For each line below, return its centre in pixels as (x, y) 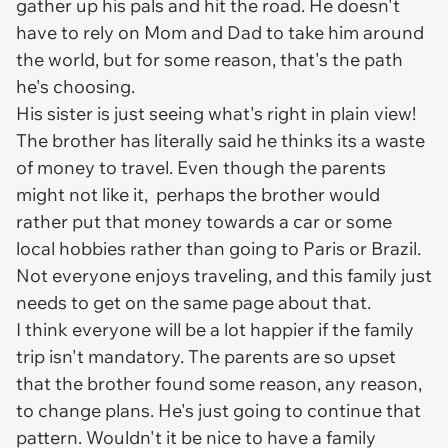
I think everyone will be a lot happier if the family (215, 329)
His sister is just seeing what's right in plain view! (218, 113)
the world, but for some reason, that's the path (209, 59)
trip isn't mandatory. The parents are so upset (206, 356)
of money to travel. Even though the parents (201, 167)
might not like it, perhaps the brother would (198, 194)
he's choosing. (77, 86)
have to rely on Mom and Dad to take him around (220, 32)
